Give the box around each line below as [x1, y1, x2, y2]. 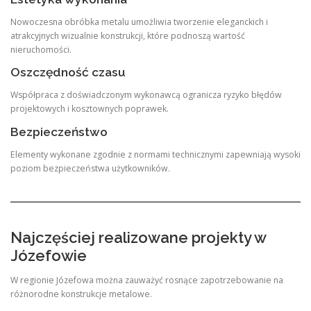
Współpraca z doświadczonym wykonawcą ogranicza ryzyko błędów [10, 89, 282, 101]
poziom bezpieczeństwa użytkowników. [10, 162, 170, 174]
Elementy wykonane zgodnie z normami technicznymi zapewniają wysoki [10, 148, 301, 160]
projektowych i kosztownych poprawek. [10, 103, 169, 115]
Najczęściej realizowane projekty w [10, 228, 266, 247]
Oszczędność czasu [10, 65, 126, 80]
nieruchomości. [10, 44, 72, 56]
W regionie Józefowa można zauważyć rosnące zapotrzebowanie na [10, 274, 283, 287]
